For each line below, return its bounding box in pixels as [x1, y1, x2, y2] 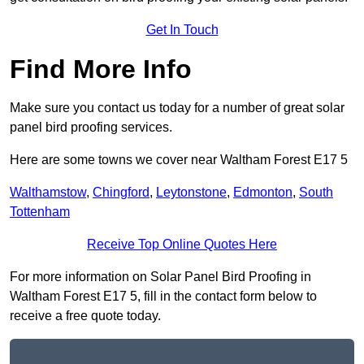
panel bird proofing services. [10, 120, 172, 135]
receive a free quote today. [10, 309, 161, 323]
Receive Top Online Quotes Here [87, 237, 277, 252]
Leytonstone [156, 185, 227, 200]
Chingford [93, 185, 149, 200]
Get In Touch [145, 23, 219, 37]
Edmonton [233, 185, 292, 200]
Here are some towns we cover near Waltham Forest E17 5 [10, 153, 348, 167]
